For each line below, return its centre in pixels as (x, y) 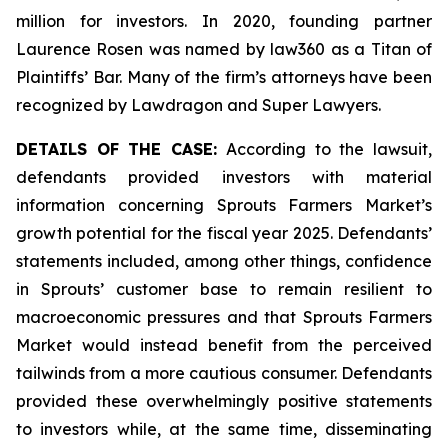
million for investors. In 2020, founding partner (224, 21)
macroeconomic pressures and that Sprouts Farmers (224, 317)
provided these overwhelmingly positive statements (224, 401)
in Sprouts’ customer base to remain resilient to (224, 289)
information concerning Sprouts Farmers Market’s (224, 205)
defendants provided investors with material (224, 177)
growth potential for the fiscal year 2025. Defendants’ (224, 233)
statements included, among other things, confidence (224, 261)
